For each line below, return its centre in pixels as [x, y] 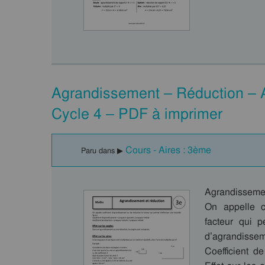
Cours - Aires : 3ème [168, 150]
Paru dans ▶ [103, 151]
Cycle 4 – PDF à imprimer [137, 114]
